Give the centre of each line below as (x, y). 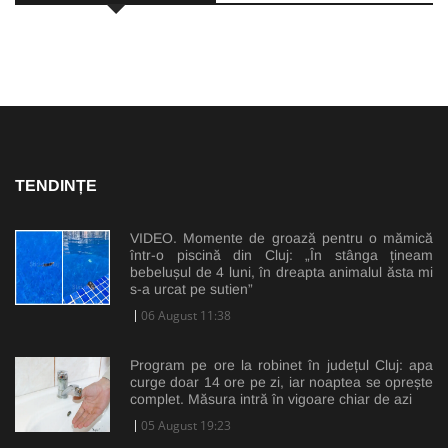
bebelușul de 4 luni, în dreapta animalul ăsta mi (281, 272)
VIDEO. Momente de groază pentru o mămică (281, 238)
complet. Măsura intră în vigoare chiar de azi (271, 399)
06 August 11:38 (186, 316)
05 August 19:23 (186, 426)
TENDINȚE (56, 186)
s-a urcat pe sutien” (191, 289)
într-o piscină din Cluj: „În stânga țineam (281, 255)
